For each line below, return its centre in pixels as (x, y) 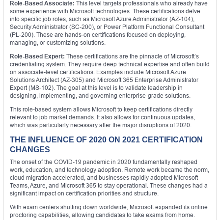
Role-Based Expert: (37, 56)
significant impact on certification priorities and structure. (84, 193)
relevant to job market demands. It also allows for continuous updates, (102, 117)
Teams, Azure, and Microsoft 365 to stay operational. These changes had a (109, 185)
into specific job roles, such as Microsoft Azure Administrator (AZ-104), (102, 19)
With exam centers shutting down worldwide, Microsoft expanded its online (109, 207)
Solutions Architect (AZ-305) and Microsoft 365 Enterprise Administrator (104, 80)
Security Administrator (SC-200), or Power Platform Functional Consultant (107, 27)
